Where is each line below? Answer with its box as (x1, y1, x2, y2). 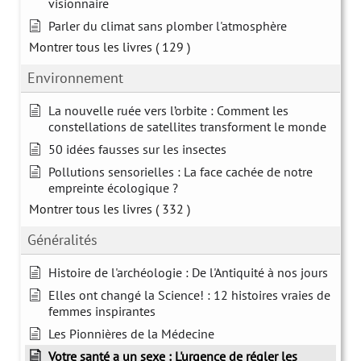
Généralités (27, 230, 98, 249)
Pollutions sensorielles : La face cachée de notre (48, 163, 313, 180)
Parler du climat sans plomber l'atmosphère (48, 17, 287, 34)
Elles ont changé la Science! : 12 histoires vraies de (48, 286, 330, 303)
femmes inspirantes (48, 302, 156, 319)
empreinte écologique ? (48, 179, 178, 196)
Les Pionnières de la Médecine (48, 325, 214, 342)
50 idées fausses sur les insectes (48, 140, 226, 157)
